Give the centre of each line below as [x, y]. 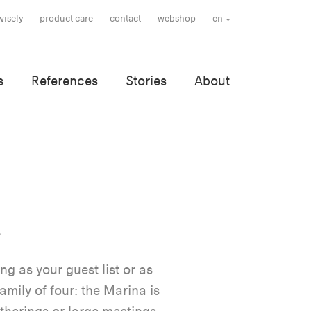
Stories [146, 81]
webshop [177, 18]
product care [67, 18]
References [65, 81]
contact [126, 18]
